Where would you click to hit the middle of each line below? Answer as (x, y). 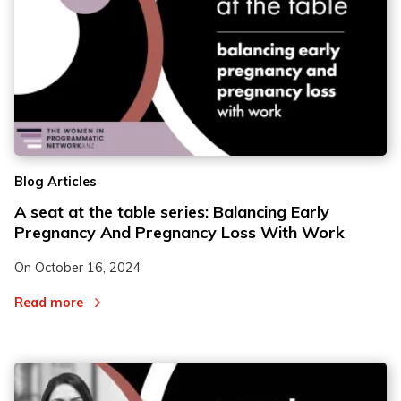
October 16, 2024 (88, 268)
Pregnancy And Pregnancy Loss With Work (179, 233)
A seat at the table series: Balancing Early (172, 212)
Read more (49, 302)
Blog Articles (55, 182)
